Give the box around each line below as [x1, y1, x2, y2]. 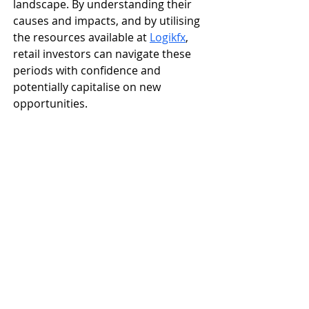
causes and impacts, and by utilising [13, 13, 203, 29]
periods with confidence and [13, 63, 163, 79]
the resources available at [13, 30, 150, 46]
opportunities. [13, 96, 88, 112]
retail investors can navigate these [13, 46, 194, 62]
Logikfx [150, 30, 186, 46]
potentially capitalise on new [13, 79, 163, 95]
